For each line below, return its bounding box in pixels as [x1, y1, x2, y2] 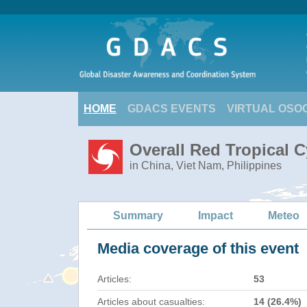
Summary [113, 209, 163, 221]
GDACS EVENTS [127, 103, 216, 114]
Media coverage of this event [97, 240, 299, 257]
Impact [198, 209, 233, 221]
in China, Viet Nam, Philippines [130, 160, 282, 171]
